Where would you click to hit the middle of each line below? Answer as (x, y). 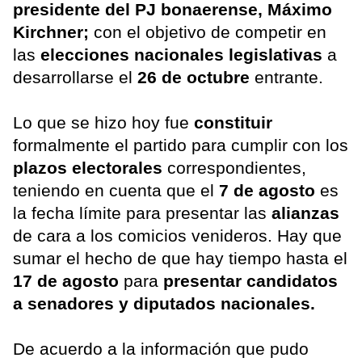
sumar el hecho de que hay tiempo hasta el (180, 258)
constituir (233, 122)
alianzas (305, 213)
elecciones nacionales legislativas (184, 54)
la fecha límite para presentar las (142, 213)
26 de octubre (194, 77)
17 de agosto (68, 280)
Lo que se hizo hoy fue (103, 122)
